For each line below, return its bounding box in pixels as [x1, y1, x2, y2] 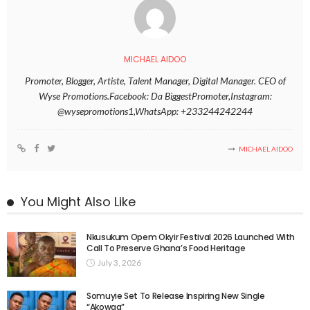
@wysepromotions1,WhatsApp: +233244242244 [57, 105, 253, 118]
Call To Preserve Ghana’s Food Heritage [86, 242, 246, 255]
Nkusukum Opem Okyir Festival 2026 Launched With [86, 231, 295, 244]
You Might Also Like [21, 193, 136, 211]
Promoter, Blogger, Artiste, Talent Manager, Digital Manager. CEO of [24, 75, 286, 87]
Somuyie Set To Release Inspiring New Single [86, 290, 265, 302]
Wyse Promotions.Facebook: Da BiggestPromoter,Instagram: [38, 90, 272, 102]
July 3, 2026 [98, 257, 141, 268]
